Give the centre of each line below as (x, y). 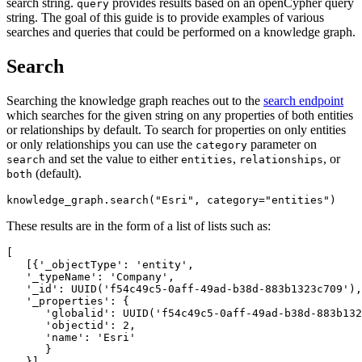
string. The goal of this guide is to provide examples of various (165, 18)
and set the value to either (113, 158)
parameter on (282, 144)
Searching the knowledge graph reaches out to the (135, 100)
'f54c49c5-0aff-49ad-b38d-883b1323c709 (223, 288)
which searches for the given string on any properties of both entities (180, 115)
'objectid (74, 325)
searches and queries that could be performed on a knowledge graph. (181, 32)
